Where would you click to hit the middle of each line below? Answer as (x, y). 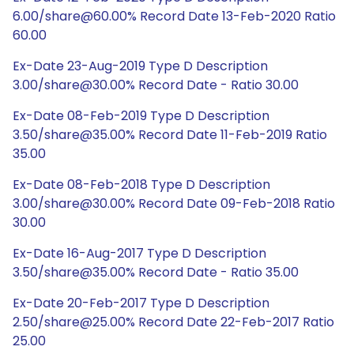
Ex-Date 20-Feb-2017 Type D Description (141, 303)
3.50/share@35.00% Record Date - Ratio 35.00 (156, 272)
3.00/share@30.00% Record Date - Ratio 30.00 (156, 85)
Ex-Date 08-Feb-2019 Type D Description (141, 116)
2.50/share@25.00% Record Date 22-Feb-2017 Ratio (173, 322)
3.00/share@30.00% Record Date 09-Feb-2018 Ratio (174, 203)
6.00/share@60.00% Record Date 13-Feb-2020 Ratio (174, 16)
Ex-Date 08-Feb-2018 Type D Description (141, 185)
